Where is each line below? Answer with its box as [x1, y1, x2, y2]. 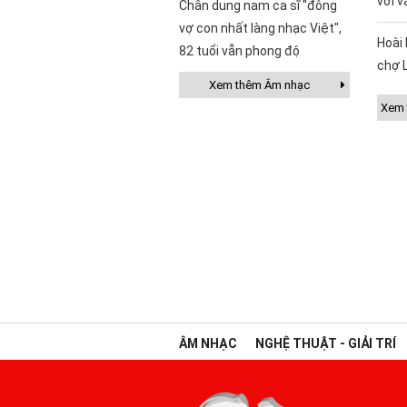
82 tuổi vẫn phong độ [179, 43, 300, 58]
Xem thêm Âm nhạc [209, 77, 311, 92]
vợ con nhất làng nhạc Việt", [179, 20, 342, 35]
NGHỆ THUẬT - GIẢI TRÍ [255, 335, 396, 351]
